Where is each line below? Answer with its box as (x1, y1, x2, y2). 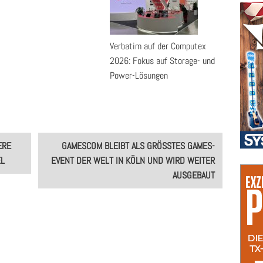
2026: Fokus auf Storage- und (110, 55, 215, 67)
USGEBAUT (173, 169, 211, 181)
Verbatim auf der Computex (110, 40, 206, 52)
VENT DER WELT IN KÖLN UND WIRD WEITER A (51, 154, 215, 167)
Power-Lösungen (110, 69, 168, 82)
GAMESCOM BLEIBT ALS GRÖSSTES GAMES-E (62, 140, 215, 152)
